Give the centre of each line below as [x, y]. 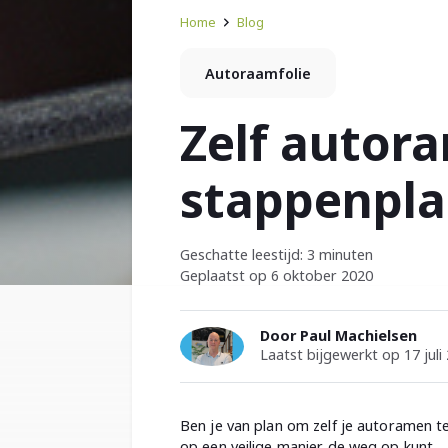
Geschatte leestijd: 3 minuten [276, 255]
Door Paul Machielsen [338, 336]
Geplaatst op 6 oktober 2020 [276, 276]
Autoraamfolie [258, 73]
